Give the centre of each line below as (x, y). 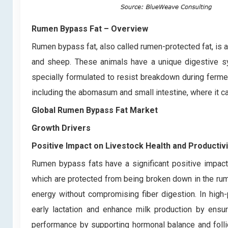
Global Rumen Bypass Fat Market (95, 110)
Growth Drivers (61, 128)
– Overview (126, 29)
